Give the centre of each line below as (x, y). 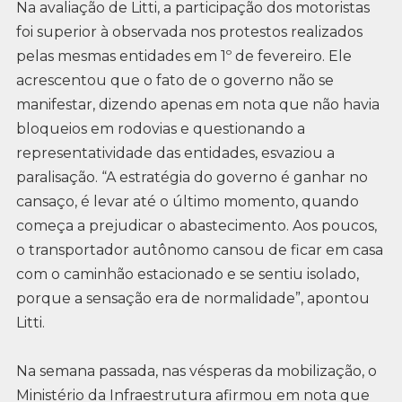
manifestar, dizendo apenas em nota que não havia (197, 104)
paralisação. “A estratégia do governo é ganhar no (192, 177)
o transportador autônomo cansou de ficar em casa (199, 249)
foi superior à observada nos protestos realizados (189, 31)
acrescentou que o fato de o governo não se (175, 80)
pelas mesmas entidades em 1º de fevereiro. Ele (184, 56)
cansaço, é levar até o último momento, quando (187, 201)
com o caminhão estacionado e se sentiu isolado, (187, 274)
